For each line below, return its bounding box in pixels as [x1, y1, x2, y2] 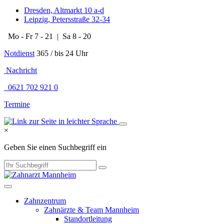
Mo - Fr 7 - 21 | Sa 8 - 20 [6, 32, 91, 40]
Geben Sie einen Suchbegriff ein [4, 143, 106, 151]
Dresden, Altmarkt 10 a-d [24, 6, 104, 14]
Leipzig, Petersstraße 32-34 [24, 15, 110, 23]
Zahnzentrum [24, 196, 66, 205]
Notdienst [4, 49, 34, 57]
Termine [4, 100, 30, 108]
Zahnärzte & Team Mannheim [44, 205, 139, 214]
